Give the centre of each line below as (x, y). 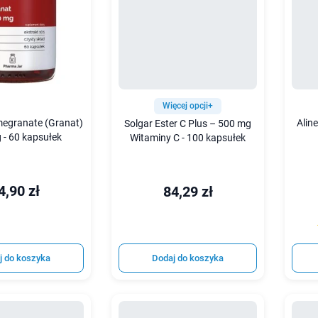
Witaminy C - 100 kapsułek (188, 138)
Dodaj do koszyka (188, 258)
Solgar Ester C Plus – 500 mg (188, 124)
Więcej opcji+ (188, 105)
